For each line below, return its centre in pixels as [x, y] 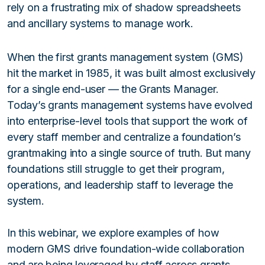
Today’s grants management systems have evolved [130, 105]
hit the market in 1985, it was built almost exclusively [131, 73]
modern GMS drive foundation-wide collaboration [126, 249]
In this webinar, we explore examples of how [113, 233]
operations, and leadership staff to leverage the [120, 185]
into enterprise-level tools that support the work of [127, 121]
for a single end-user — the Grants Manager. [113, 89]
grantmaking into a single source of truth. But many [129, 153]
